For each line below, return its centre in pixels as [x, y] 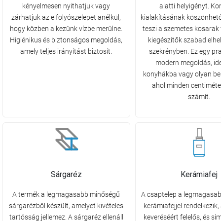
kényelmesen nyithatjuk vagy [66, 6]
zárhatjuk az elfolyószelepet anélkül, [66, 18]
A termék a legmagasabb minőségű [66, 195]
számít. [199, 97]
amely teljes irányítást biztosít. [66, 52]
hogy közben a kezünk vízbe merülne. [66, 29]
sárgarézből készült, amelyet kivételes [66, 206]
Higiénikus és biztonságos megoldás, [66, 40]
